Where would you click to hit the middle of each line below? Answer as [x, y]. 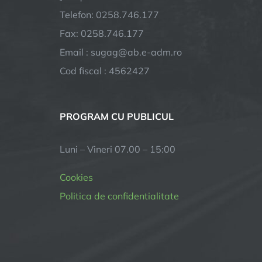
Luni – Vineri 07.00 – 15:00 [118, 149]
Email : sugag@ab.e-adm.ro [121, 52]
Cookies [76, 177]
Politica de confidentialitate [119, 196]
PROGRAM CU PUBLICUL [117, 116]
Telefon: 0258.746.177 [109, 15]
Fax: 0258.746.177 [102, 33]
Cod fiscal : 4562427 [105, 71]
